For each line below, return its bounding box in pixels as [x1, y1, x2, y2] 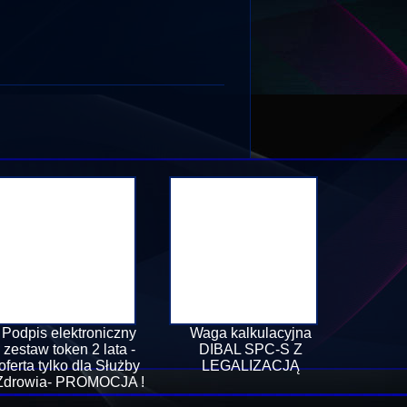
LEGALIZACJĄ [202, 358, 300, 373]
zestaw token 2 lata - [3, 342, 135, 357]
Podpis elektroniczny [2, 325, 136, 341]
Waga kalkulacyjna [190, 325, 312, 341]
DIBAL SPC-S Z [199, 342, 303, 357]
